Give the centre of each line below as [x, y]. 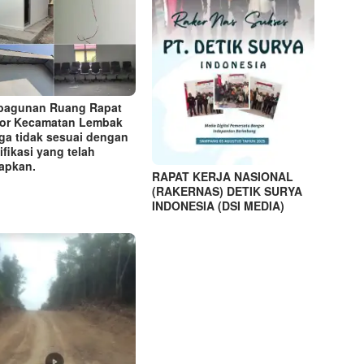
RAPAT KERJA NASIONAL [223, 177]
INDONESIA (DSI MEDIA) [219, 206]
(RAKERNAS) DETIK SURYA [227, 191]
